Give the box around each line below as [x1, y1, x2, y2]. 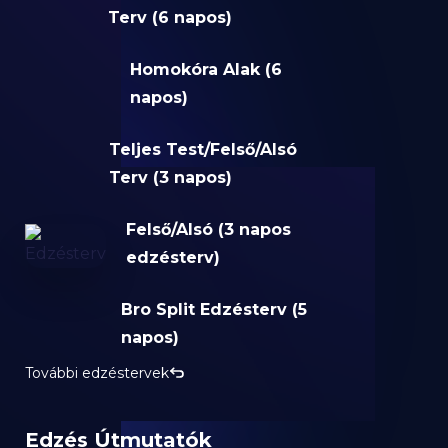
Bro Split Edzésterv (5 [121, 300, 308, 319]
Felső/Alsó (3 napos [126, 220, 292, 239]
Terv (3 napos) [108, 168, 232, 187]
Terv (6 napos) [107, 8, 232, 27]
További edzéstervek [25, 364, 170, 382]
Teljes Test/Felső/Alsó [108, 140, 297, 159]
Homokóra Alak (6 [129, 60, 282, 79]
